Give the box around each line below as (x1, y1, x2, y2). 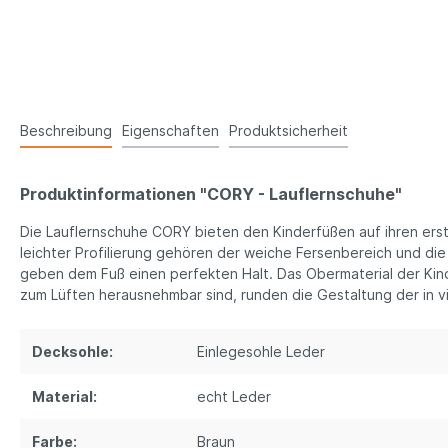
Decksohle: (32, 343, 113, 361)
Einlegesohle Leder (197, 343, 325, 361)
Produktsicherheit (229, 122, 348, 140)
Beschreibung (20, 122, 112, 140)
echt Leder (197, 388, 271, 406)
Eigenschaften (122, 122, 219, 140)
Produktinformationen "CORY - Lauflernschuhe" (20, 184, 402, 205)
